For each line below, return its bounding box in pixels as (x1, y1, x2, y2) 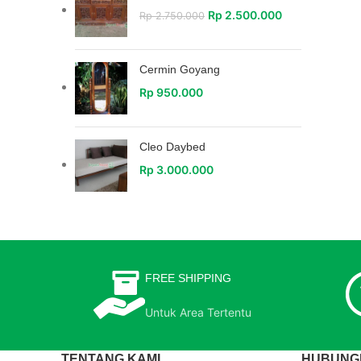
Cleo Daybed (139, 140, 205, 153)
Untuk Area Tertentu (144, 305, 251, 319)
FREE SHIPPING (144, 272, 231, 284)
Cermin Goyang (139, 63, 220, 76)
